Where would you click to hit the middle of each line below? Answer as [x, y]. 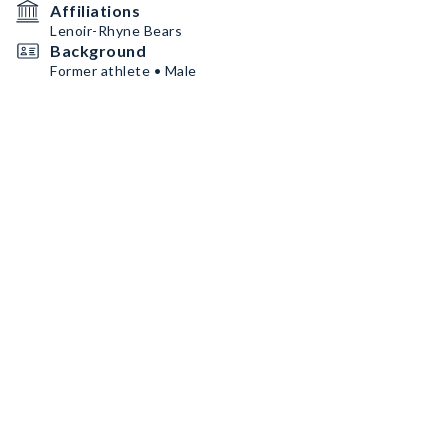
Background [98, 50]
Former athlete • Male [123, 70]
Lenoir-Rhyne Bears [116, 30]
